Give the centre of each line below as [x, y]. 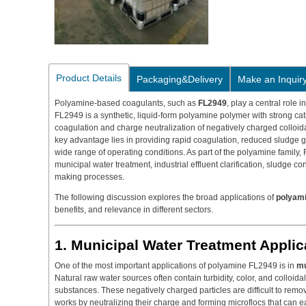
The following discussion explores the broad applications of [165, 198]
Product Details [89, 78]
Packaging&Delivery [180, 80]
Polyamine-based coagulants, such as [126, 103]
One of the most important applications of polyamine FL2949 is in [176, 265]
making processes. [89, 177]
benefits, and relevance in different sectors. [134, 210]
